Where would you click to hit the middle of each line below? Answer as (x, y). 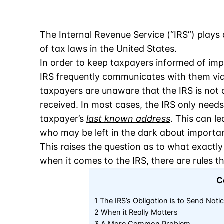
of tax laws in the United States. (108, 49)
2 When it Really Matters (136, 213)
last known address (128, 119)
